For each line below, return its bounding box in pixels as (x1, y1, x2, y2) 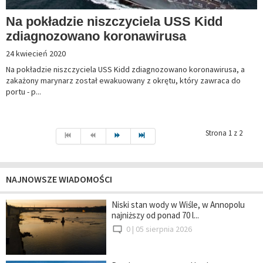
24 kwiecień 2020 (6, 48, 66, 59)
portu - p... (6, 86, 41, 97)
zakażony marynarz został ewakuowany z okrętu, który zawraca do (6, 75, 241, 86)
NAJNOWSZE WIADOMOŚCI (6, 173, 112, 186)
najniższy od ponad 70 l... (111, 210, 199, 221)
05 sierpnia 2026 (135, 224, 192, 235)
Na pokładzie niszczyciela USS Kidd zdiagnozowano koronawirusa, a (6, 64, 245, 75)
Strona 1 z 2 (205, 128, 242, 139)
